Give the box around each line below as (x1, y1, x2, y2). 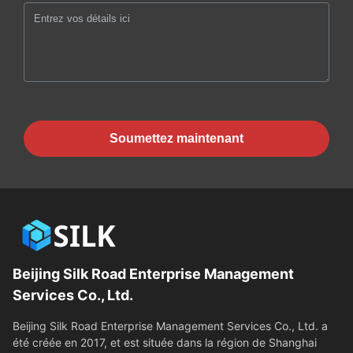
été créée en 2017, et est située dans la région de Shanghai (13, 335, 317, 349)
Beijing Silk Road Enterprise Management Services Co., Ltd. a (13, 318, 328, 333)
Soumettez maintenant (110, 131, 243, 145)
